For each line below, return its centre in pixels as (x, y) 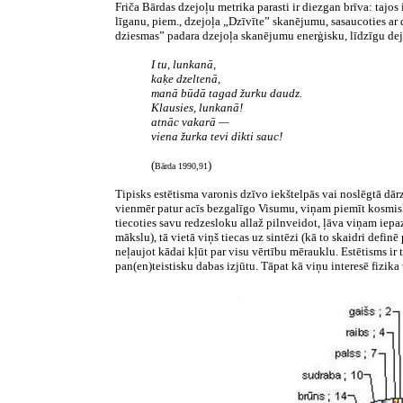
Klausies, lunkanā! (197, 107)
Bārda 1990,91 (181, 166)
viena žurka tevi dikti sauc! (217, 136)
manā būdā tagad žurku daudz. (227, 93)
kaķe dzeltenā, (186, 79)
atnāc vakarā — (190, 122)
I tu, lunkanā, (184, 64)
